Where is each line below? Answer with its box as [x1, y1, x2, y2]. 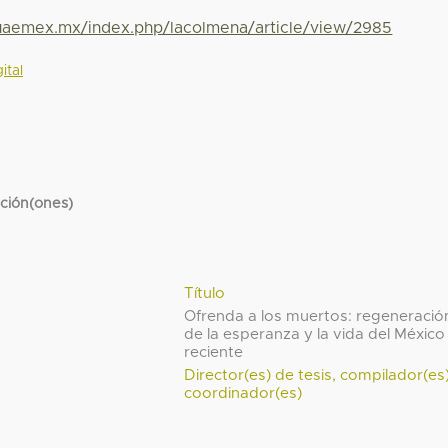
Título [184, 285, 226, 301]
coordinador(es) [184, 385, 303, 401]
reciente [184, 344, 244, 360]
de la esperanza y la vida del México [184, 326, 446, 342]
